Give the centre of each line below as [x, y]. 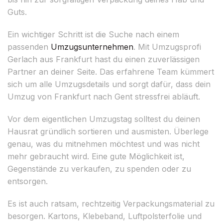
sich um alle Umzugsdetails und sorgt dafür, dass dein [109, 84]
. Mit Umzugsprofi [167, 47]
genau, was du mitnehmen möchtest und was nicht [104, 144]
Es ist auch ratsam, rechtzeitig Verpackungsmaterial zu [111, 203]
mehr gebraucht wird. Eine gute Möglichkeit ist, [96, 156]
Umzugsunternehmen [92, 47]
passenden [29, 47]
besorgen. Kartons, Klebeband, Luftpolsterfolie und [105, 216]
